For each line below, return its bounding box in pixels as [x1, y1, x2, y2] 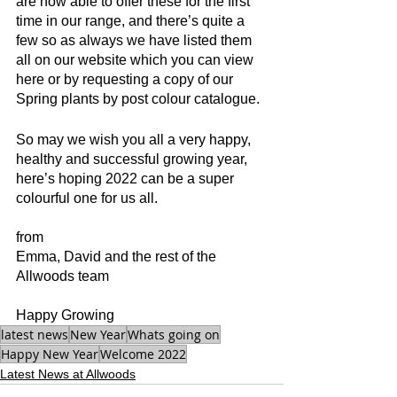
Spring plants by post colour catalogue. [16, 91, 260, 106]
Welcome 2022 [100, 346, 186, 362]
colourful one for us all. [16, 191, 158, 206]
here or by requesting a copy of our [16, 72, 237, 87]
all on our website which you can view [16, 52, 257, 67]
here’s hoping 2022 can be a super [16, 171, 237, 186]
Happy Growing [16, 307, 114, 323]
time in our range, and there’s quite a [16, 13, 248, 28]
